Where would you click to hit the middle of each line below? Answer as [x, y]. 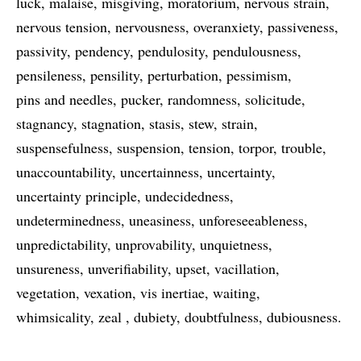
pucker [140, 99]
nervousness [150, 27]
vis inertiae [172, 293]
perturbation [183, 75]
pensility [115, 75]
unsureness [48, 268]
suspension [149, 147]
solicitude [273, 99]
